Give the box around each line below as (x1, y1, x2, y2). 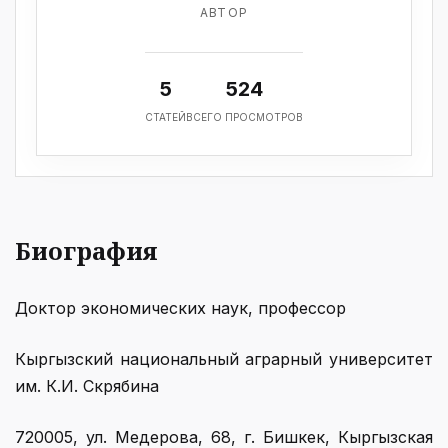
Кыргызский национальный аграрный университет (15, 349, 433, 369)
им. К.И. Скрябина (15, 376, 159, 396)
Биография (15, 234, 158, 267)
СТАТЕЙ (145, 111, 186, 123)
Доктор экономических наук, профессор (15, 298, 346, 318)
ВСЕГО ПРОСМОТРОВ (186, 111, 303, 123)
